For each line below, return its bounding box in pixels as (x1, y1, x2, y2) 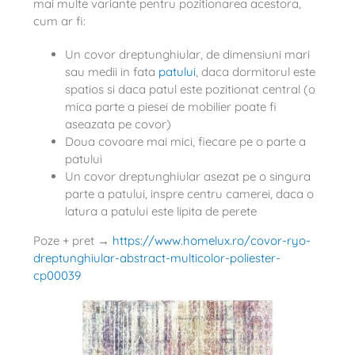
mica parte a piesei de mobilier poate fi (64, 99, 277, 115)
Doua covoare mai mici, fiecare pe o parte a (64, 134, 306, 150)
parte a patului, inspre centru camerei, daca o (64, 186, 314, 202)
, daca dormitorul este (195, 64, 315, 80)
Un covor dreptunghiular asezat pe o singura (64, 169, 311, 185)
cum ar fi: (32, 13, 86, 29)
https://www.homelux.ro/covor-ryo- (112, 233, 311, 249)
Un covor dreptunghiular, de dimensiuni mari (64, 47, 310, 63)
